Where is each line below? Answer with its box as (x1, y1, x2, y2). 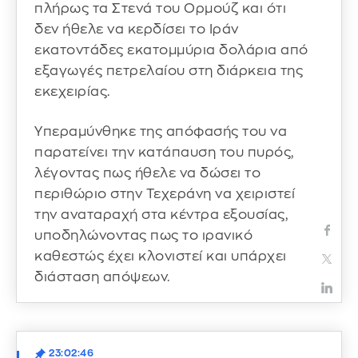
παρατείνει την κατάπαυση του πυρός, (34, 145, 294, 159)
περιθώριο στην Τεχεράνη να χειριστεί (34, 186, 295, 201)
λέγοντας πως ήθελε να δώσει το (34, 165, 261, 180)
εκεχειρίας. (34, 85, 110, 99)
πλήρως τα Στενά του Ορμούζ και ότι (34, 2, 286, 16)
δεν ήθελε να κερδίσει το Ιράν (34, 22, 239, 37)
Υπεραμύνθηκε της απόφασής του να (34, 124, 287, 138)
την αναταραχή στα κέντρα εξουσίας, (34, 207, 288, 221)
